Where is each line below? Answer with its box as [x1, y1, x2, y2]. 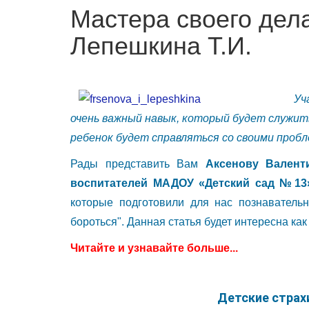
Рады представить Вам [70, 157, 206, 170]
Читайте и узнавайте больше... [70, 241, 238, 254]
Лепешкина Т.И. [70, 31, 252, 60]
